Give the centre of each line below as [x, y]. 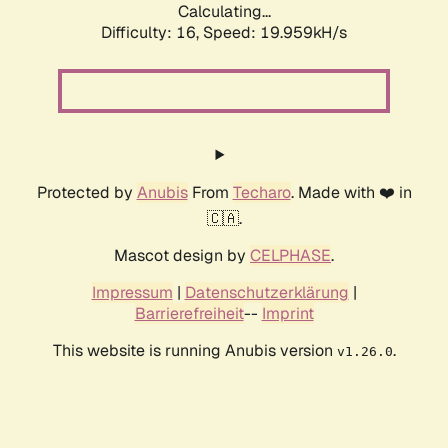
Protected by [86, 193]
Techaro [261, 193]
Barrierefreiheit [189, 314]
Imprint [287, 314]
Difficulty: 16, [152, 33]
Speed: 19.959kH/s [275, 33]
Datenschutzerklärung [266, 293]
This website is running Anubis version [194, 351]
